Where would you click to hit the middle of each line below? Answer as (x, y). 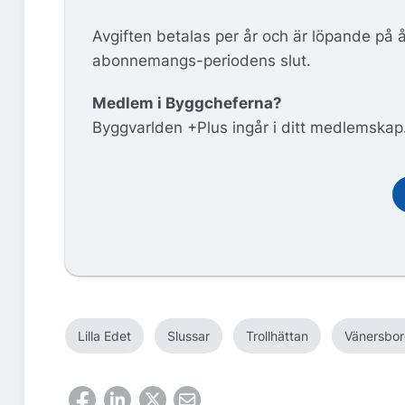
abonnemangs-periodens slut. (202, 61)
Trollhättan (277, 336)
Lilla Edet (104, 336)
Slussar (188, 336)
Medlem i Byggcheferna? (187, 104)
